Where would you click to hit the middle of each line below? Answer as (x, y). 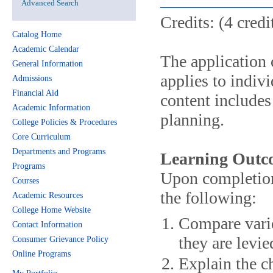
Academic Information (51, 108)
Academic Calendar (46, 49)
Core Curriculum (41, 137)
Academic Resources (48, 195)
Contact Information (47, 225)
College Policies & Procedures (65, 122)
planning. (192, 120)
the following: (208, 198)
